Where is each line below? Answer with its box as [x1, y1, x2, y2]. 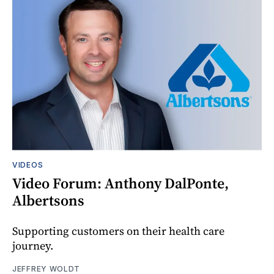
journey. [12, 237, 53, 253]
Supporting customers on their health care [12, 223, 224, 239]
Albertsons [12, 190, 84, 210]
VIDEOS [12, 160, 43, 169]
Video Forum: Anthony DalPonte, [12, 172, 229, 193]
